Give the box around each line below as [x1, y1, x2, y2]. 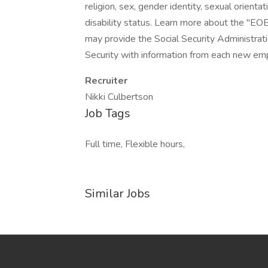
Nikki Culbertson [85, 90, 153, 103]
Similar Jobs [85, 185, 150, 202]
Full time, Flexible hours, [85, 138, 185, 151]
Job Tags [85, 105, 130, 121]
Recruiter [85, 74, 127, 87]
